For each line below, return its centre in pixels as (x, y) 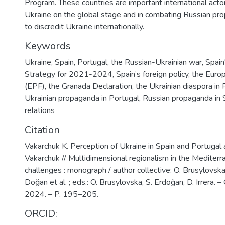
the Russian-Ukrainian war (156, 62)
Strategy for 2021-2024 (69, 74)
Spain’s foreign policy (152, 74)
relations (40, 110)
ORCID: (41, 213)
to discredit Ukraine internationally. (84, 26)
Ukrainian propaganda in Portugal (82, 98)
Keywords (48, 46)
